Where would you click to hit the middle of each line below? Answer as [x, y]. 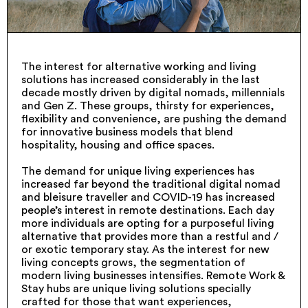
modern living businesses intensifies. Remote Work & [153, 276]
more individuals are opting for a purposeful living [148, 223]
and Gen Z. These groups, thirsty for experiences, [148, 106]
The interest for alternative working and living [139, 67]
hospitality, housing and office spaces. [118, 145]
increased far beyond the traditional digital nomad [151, 184]
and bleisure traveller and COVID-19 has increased [148, 197]
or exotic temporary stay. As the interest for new [145, 250]
